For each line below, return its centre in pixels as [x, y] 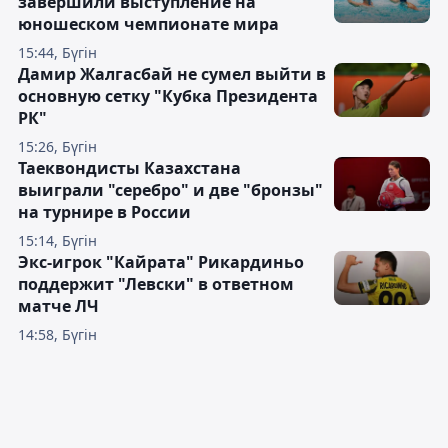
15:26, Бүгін [57, 147]
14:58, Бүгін [57, 335]
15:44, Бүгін [57, 53]
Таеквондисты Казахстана [129, 168]
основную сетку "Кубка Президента [168, 96]
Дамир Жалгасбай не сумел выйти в [172, 74]
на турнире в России [104, 212]
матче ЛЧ [58, 306]
